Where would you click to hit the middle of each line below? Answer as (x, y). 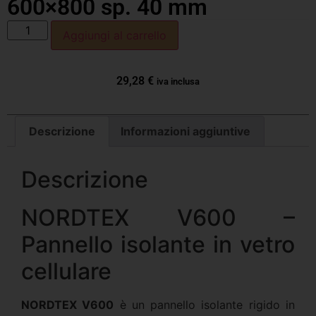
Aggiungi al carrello (115, 35)
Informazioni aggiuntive (185, 132)
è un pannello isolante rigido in (205, 304)
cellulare (66, 271)
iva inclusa (178, 81)
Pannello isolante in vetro (158, 244)
